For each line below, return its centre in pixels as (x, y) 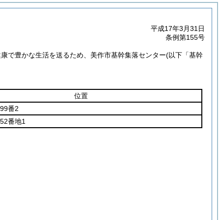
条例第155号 (185, 37)
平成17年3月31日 (178, 28)
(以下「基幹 (184, 55)
